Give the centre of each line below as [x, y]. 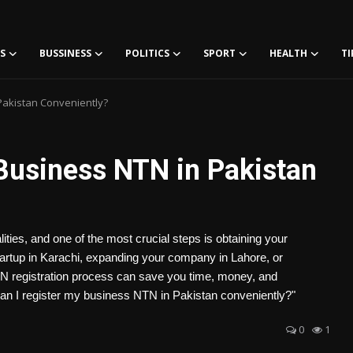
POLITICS [147, 53]
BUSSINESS [65, 53]
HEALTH [288, 53]
